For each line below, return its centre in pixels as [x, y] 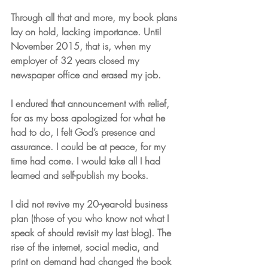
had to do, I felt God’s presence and [84, 132]
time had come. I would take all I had [87, 161]
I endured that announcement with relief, [92, 103]
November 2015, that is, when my [82, 46]
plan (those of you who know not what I [91, 218]
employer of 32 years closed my [76, 60]
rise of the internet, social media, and [86, 247]
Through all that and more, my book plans [95, 17]
